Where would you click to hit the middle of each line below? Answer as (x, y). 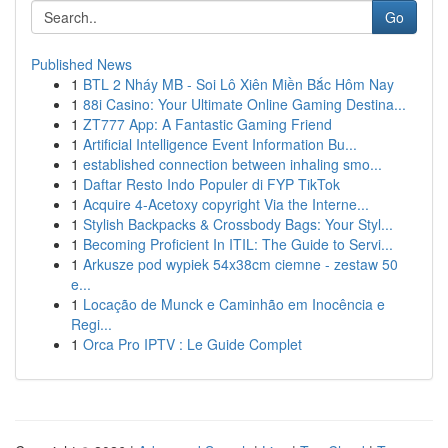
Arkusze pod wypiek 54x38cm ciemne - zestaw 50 (240, 264)
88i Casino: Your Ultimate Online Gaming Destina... (244, 104)
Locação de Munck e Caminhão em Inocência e (234, 304)
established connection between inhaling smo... (232, 164)
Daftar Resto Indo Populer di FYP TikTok (211, 184)
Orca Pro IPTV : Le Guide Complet (192, 344)
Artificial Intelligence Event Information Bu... (220, 144)
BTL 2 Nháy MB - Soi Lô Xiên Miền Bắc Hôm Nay (238, 84)
